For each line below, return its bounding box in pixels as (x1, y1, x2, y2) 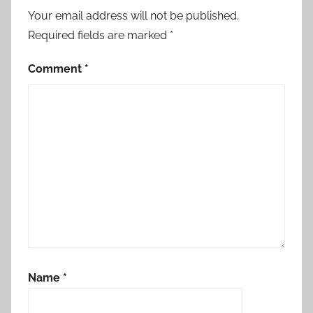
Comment (28, 62, 85, 76)
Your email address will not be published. (28, 9, 239, 23)
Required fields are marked (28, 29, 170, 43)
